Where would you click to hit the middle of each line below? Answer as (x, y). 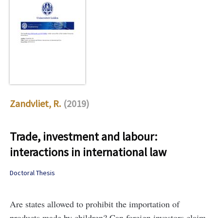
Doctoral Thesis (32, 173)
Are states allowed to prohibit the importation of (95, 204)
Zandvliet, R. (35, 104)
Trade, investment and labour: (83, 137)
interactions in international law (88, 152)
